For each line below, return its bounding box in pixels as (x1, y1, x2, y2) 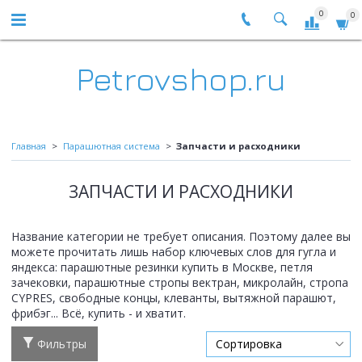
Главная (11, 140, 46, 153)
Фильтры (37, 336, 86, 352)
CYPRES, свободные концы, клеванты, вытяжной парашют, (11, 290, 336, 306)
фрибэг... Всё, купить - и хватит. (11, 305, 186, 322)
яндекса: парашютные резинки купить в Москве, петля (11, 259, 313, 276)
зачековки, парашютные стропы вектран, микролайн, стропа (11, 275, 348, 291)
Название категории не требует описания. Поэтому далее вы (11, 229, 351, 245)
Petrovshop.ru (76, 59, 286, 98)
